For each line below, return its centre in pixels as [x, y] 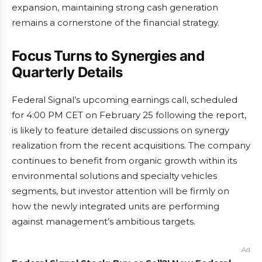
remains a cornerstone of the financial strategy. [116, 23]
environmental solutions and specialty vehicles [114, 176]
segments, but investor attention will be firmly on [120, 191]
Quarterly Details [67, 72]
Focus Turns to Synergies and [108, 56]
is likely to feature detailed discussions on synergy [120, 130]
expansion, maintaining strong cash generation [115, 7]
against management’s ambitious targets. [104, 221]
